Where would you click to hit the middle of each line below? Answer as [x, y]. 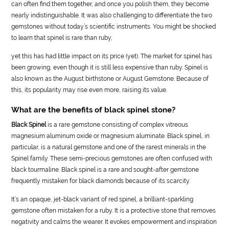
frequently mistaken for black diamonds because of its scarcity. [101, 181]
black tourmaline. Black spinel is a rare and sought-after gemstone [105, 169]
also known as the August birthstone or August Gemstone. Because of [110, 78]
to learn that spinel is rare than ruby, [62, 38]
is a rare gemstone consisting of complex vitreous [117, 124]
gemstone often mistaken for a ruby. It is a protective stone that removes [114, 210]
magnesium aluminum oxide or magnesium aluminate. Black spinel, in [111, 136]
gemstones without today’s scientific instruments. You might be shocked [114, 26]
